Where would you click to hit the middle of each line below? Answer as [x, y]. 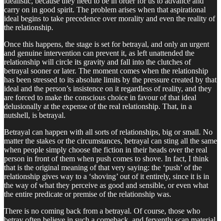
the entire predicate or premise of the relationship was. [88, 194]
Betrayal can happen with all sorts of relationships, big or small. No [108, 132]
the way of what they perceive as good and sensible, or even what [106, 185]
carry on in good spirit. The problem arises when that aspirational [105, 9]
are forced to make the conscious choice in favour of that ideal [100, 97]
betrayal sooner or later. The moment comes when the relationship [106, 71]
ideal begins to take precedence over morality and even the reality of [110, 18]
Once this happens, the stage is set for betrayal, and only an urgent [107, 44]
